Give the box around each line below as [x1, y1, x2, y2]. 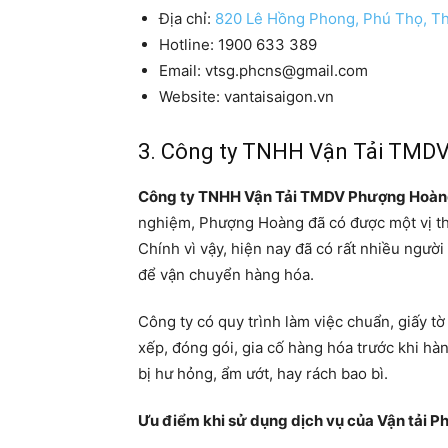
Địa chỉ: [159, 9, 215, 29]
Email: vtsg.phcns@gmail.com [159, 61, 368, 81]
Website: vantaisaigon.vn [159, 87, 334, 107]
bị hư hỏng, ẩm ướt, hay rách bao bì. [138, 364, 388, 384]
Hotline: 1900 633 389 [159, 35, 317, 55]
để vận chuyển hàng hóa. [138, 265, 314, 285]
